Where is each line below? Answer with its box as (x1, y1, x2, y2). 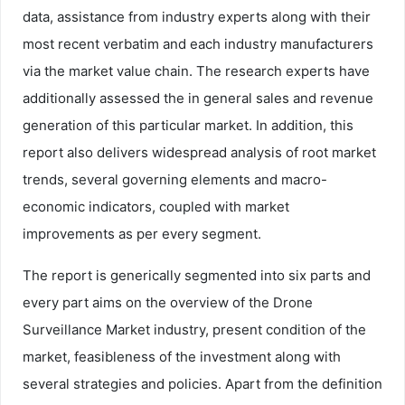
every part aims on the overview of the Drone (23, 293, 313, 311)
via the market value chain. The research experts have (23, 61, 370, 80)
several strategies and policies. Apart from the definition (23, 374, 382, 392)
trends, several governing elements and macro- (23, 170, 327, 188)
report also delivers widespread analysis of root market (23, 143, 376, 161)
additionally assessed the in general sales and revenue (23, 89, 373, 107)
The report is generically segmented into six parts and (23, 266, 371, 284)
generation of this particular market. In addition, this (23, 116, 353, 134)
